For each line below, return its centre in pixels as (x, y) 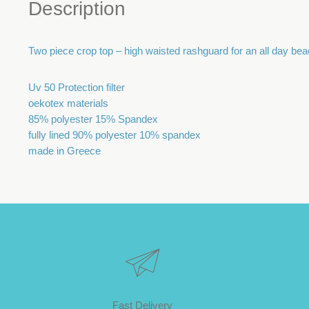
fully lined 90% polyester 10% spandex (114, 135)
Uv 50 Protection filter (77, 88)
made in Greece (64, 151)
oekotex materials (68, 103)
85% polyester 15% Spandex (93, 119)
